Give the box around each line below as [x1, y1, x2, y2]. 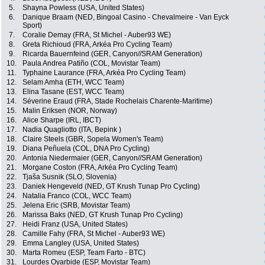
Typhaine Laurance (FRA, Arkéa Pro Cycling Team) [22, 69, 186, 77]
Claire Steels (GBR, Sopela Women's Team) [22, 135, 163, 144]
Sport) [22, 21, 42, 30]
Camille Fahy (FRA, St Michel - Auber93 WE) [22, 230, 165, 238]
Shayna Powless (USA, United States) [22, 4, 144, 12]
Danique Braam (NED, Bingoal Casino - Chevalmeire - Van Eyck [22, 13, 229, 22]
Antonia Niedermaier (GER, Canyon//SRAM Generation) [22, 154, 202, 163]
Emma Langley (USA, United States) [22, 239, 139, 248]
